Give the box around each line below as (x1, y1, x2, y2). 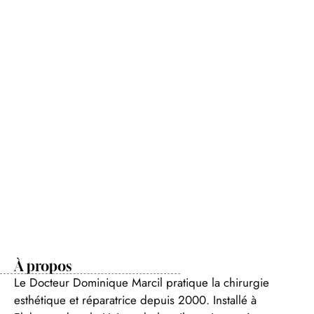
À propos (14, 257, 71, 275)
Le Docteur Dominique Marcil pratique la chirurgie (14, 273, 269, 291)
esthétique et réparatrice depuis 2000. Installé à (14, 291, 257, 308)
